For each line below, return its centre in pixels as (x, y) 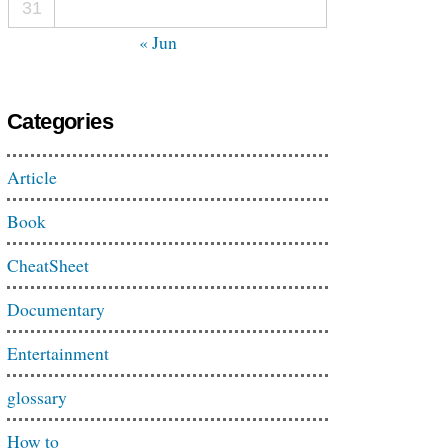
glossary (37, 397)
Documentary (56, 309)
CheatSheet (48, 265)
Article (32, 177)
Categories (60, 121)
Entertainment (58, 353)
